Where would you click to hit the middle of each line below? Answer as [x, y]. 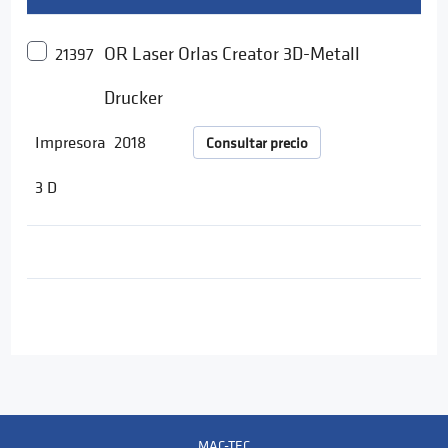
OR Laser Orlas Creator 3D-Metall [232, 53]
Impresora [70, 142]
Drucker [134, 97]
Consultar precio [256, 142]
